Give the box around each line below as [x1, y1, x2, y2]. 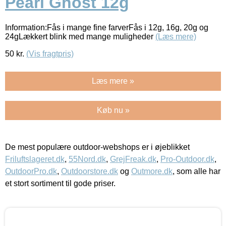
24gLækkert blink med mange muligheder [5, 32, 155, 41]
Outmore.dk [131, 166, 173, 176]
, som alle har [173, 166, 220, 176]
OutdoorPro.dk [5, 166, 57, 176]
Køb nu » [96, 105, 130, 115]
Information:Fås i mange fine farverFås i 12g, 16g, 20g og [5, 23, 208, 32]
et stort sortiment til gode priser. [5, 179, 116, 188]
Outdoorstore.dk [61, 166, 118, 176]
